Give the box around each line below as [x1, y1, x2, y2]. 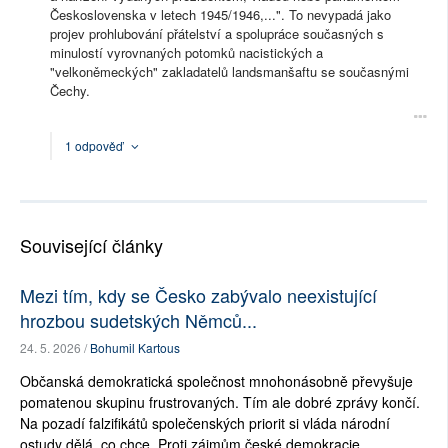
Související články [20, 232, 163, 259]
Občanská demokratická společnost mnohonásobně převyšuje [20, 371, 413, 392]
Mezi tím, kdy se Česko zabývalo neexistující [20, 282, 377, 309]
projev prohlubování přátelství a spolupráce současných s [50, 24, 384, 44]
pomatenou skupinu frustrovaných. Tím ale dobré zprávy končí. [20, 392, 420, 413]
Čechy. [50, 81, 94, 101]
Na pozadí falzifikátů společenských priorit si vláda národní [20, 413, 390, 434]
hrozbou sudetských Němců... [20, 307, 257, 334]
